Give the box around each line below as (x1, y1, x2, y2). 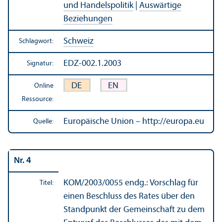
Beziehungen (63, 14, 112, 24)
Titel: (40, 179, 54, 187)
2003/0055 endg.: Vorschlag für (84, 178, 198, 188)
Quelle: (33, 117, 54, 125)
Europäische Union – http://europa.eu (63, 116, 204, 126)
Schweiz (63, 36, 94, 46)
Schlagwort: (19, 37, 54, 45)
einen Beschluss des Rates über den (63, 191, 195, 201)
